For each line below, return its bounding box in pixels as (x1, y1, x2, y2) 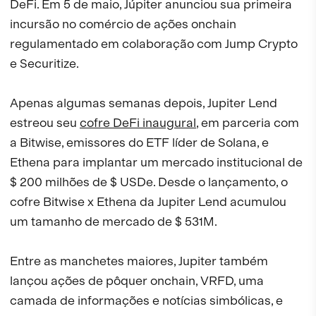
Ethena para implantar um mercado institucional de (10, 154, 303, 170)
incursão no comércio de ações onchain (10, 16, 236, 32)
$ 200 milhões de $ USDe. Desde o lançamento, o (10, 174, 288, 190)
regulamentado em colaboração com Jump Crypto (10, 36, 298, 51)
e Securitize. (10, 56, 79, 71)
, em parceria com (196, 115, 299, 130)
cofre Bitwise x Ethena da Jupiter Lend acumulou (10, 194, 286, 209)
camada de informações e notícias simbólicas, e (10, 293, 283, 308)
